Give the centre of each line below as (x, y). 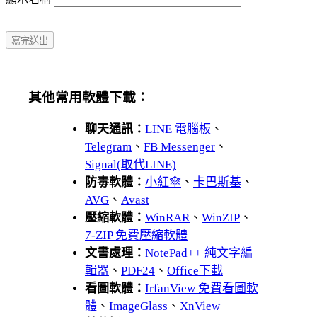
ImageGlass (138, 306)
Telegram (108, 147)
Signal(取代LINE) (131, 165)
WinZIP (221, 218)
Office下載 (195, 271)
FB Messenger (179, 147)
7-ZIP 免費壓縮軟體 (136, 236)
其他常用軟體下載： (89, 98)
